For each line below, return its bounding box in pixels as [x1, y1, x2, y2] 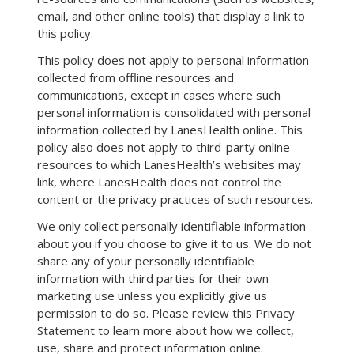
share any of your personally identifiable [37, 252, 254, 269]
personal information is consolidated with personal [37, 104, 311, 120]
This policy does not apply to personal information [37, 51, 309, 68]
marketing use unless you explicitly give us [37, 287, 267, 303]
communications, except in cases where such [37, 86, 281, 103]
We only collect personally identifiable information [37, 217, 306, 234]
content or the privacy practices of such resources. [37, 190, 313, 207]
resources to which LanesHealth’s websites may [37, 156, 301, 172]
